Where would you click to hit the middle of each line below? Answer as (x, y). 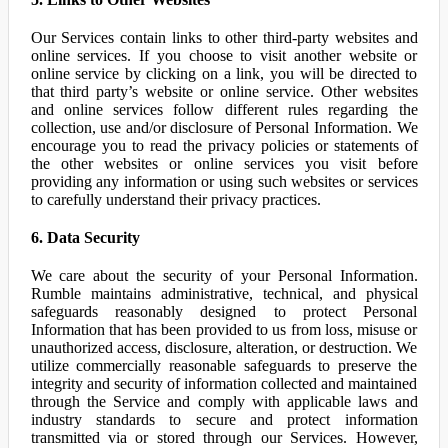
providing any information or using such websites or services (224, 181)
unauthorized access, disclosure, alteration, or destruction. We (224, 347)
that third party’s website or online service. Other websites (224, 91)
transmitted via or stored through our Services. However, (224, 437)
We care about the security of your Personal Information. (224, 275)
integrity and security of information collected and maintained (224, 383)
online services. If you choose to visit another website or (224, 55)
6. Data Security (85, 237)
